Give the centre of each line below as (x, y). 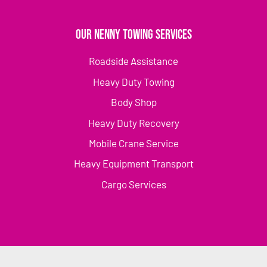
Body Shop (133, 102)
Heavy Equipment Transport (133, 164)
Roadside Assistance (133, 61)
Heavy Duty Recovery (133, 122)
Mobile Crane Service (133, 143)
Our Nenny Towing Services (133, 35)
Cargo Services (133, 184)
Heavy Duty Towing (133, 81)
